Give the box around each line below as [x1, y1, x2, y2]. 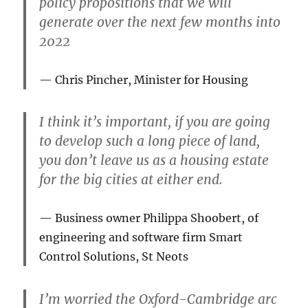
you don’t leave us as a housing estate [39, 152, 269, 169]
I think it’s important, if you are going [39, 113, 271, 131]
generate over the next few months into [39, 14, 281, 31]
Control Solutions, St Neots [39, 250, 189, 264]
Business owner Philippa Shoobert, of [55, 211, 259, 225]
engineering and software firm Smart [39, 230, 243, 245]
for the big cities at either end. [39, 171, 223, 188]
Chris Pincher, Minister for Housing [55, 73, 249, 87]
